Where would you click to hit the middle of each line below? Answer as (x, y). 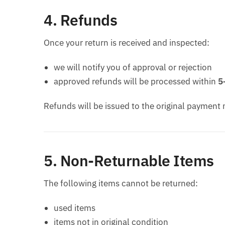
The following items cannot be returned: (121, 183)
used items (75, 208)
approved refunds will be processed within (136, 81)
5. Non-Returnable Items (129, 160)
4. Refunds (80, 20)
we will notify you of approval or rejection (133, 67)
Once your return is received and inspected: (127, 42)
